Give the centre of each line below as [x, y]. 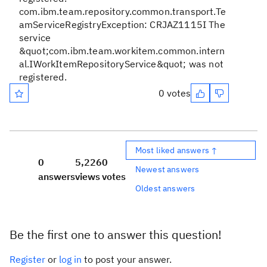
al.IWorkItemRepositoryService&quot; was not [121, 64]
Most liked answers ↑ [177, 150]
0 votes [175, 93]
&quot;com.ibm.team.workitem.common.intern [122, 51]
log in [70, 259]
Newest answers [167, 169]
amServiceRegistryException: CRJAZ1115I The [122, 24]
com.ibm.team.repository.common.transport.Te [122, 11]
